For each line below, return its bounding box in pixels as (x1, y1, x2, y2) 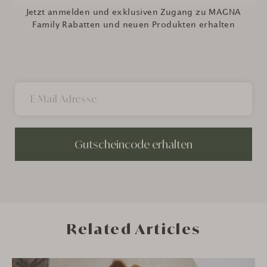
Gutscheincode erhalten (74, 137, 193, 151)
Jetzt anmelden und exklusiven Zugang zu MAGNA (26, 8, 241, 16)
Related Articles (66, 219, 201, 238)
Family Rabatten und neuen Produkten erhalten (32, 20, 235, 29)
